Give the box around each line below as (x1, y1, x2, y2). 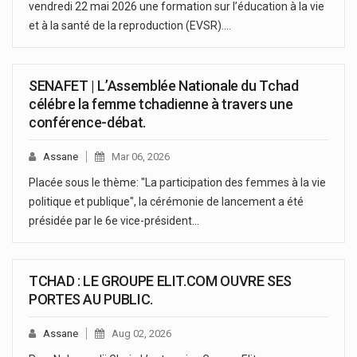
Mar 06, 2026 (112, 150, 170, 163)
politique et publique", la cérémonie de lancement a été (29, 194, 304, 208)
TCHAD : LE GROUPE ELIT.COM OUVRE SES (29, 272, 292, 289)
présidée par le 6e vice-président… (29, 214, 199, 227)
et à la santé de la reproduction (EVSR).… (29, 18, 231, 32)
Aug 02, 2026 (112, 327, 171, 339)
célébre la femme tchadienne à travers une (29, 95, 293, 112)
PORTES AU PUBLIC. (29, 290, 153, 308)
